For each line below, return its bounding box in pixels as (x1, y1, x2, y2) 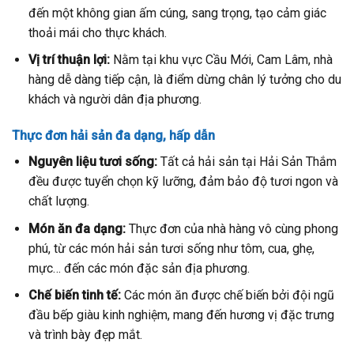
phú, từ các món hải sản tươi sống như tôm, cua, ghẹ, (28, 240, 314, 256)
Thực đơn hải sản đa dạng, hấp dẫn (12, 128, 215, 144)
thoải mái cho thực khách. (28, 24, 167, 40)
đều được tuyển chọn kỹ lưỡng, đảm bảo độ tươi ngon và (28, 174, 338, 190)
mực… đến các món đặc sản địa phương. (28, 260, 250, 276)
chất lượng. (28, 194, 89, 209)
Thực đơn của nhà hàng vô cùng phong (125, 220, 338, 236)
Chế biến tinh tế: (28, 288, 121, 303)
